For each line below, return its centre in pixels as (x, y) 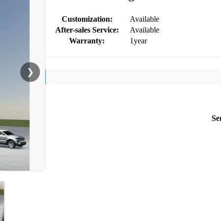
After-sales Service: (87, 30)
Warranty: (87, 40)
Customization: (87, 19)
